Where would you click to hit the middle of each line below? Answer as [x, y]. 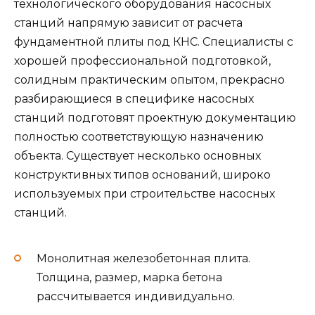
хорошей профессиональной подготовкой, [142, 60]
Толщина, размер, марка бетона [129, 278]
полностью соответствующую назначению [139, 136]
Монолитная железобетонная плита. [143, 259]
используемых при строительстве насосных [144, 193]
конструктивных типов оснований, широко [142, 174]
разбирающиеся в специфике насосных [134, 98]
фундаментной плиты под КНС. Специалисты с [154, 41]
